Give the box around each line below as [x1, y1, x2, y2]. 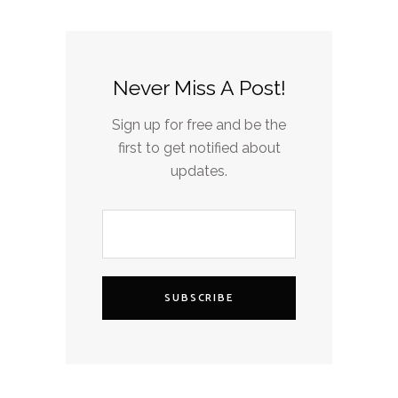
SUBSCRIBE [164, 289, 234, 306]
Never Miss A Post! [112, 75, 286, 99]
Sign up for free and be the [112, 115, 286, 133]
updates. [171, 162, 227, 179]
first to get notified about [117, 139, 281, 156]
